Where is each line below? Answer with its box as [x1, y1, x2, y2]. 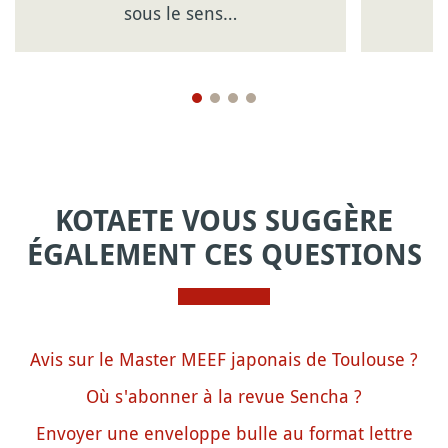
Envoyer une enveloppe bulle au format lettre [35, 420, 413, 445]
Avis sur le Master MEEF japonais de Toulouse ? [30, 346, 418, 371]
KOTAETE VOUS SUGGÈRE [55, 203, 393, 238]
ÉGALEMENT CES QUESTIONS [26, 237, 422, 272]
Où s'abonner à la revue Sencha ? [86, 383, 362, 408]
